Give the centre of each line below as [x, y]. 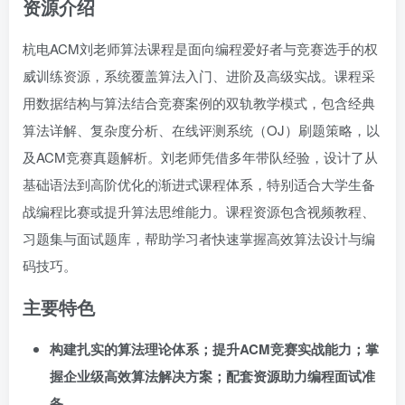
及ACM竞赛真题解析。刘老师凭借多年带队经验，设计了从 [200, 157]
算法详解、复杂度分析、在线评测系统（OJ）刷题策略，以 [201, 130]
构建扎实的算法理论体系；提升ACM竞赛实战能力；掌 [214, 349]
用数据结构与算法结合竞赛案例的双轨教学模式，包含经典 [199, 103]
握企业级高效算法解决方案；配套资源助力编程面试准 [212, 376]
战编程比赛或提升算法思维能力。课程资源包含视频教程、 [199, 211]
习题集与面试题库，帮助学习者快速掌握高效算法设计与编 [199, 238]
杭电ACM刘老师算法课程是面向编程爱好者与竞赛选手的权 [200, 48]
